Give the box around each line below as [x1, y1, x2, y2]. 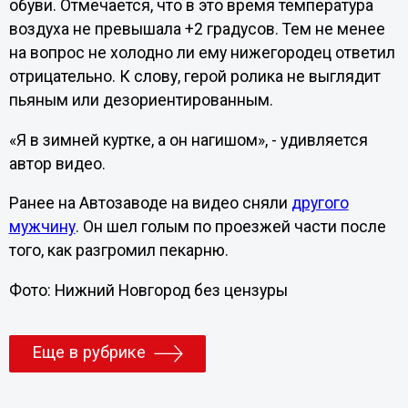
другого [291, 194, 349, 213]
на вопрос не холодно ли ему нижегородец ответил [8, 44, 395, 63]
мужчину [8, 218, 76, 237]
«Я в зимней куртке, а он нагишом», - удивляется [8, 130, 368, 149]
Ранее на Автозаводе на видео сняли [8, 194, 291, 213]
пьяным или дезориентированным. [8, 91, 277, 110]
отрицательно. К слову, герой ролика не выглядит [8, 67, 381, 87]
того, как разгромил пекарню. [8, 241, 229, 260]
